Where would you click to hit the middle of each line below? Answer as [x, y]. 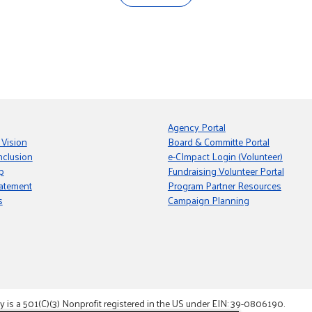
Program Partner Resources [224, 186]
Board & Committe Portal [218, 142]
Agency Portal [196, 127]
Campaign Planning [208, 200]
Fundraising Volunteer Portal [226, 171]
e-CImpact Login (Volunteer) [225, 156]
